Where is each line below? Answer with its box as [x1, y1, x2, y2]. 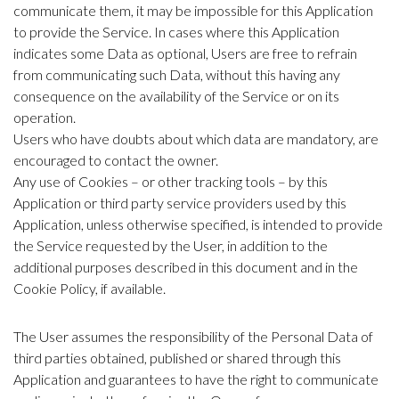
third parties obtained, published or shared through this [13, 349, 341, 367]
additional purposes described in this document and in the [13, 258, 358, 276]
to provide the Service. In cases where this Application [13, 23, 339, 41]
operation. [13, 109, 76, 126]
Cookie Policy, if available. [13, 280, 166, 297]
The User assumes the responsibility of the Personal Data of [13, 328, 373, 346]
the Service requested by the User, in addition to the [13, 237, 328, 255]
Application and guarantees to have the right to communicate [13, 370, 379, 388]
